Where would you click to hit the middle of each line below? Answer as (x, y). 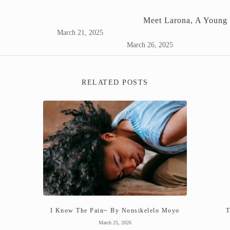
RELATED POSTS (115, 82)
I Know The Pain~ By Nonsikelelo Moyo (115, 210)
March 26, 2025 (150, 45)
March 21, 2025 (80, 32)
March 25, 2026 (115, 222)
